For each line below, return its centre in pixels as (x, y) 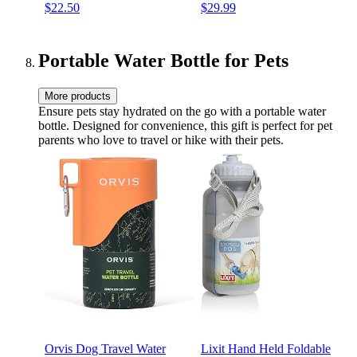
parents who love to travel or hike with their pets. (161, 139)
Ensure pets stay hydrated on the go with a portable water (182, 111)
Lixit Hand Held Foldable (266, 348)
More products (78, 96)
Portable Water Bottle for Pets (163, 60)
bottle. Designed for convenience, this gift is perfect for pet (185, 125)
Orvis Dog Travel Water (105, 348)
